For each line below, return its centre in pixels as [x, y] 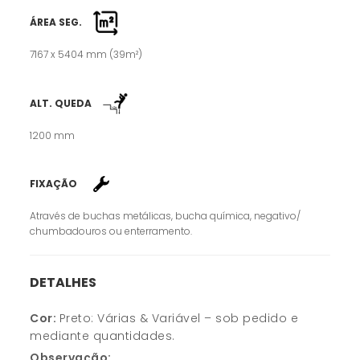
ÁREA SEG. [56, 22]
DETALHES [63, 283]
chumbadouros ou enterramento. [111, 231]
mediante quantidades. [102, 336]
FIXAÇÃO [54, 184]
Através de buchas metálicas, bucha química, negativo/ [166, 215]
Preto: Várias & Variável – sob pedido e [179, 319]
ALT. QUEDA [61, 104]
